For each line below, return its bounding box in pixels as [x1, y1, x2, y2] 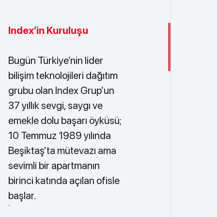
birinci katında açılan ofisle [8, 174, 120, 186]
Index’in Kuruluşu [8, 24, 88, 36]
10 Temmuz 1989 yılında [8, 129, 111, 141]
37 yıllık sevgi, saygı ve [8, 99, 103, 111]
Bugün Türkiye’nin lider [8, 54, 103, 66]
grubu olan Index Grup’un [8, 84, 114, 96]
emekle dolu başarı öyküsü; [8, 114, 122, 126]
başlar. [8, 189, 36, 201]
